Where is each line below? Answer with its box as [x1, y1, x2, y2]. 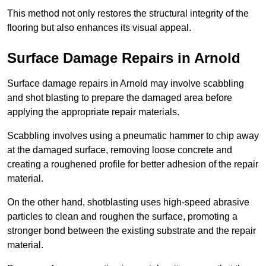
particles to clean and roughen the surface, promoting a [7, 211, 237, 222]
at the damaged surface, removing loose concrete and [7, 145, 232, 156]
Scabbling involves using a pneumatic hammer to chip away [7, 131, 259, 141]
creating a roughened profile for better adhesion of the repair [7, 159, 258, 170]
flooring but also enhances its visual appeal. [7, 23, 191, 33]
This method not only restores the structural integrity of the [7, 8, 249, 19]
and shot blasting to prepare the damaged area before [7, 93, 232, 103]
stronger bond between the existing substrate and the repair [7, 226, 256, 236]
